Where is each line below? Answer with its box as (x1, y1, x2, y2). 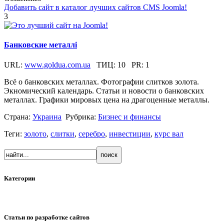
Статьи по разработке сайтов (4, 213, 89, 221)
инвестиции (109, 129, 150, 138)
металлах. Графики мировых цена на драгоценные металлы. (4, 95, 209, 104)
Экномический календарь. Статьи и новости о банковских (4, 86, 204, 95)
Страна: (4, 112, 32, 121)
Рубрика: (65, 112, 98, 121)
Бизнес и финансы (98, 112, 161, 121)
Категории (4, 174, 35, 182)
